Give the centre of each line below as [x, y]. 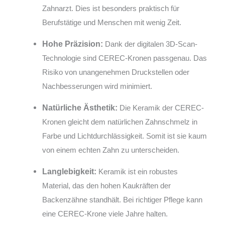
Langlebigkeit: [70, 172]
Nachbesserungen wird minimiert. [97, 86]
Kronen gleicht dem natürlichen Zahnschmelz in [120, 122]
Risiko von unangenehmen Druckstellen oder [116, 72]
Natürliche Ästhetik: [80, 108]
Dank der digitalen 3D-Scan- [150, 44]
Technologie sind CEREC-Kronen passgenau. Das [125, 58]
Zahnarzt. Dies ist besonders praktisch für [111, 9]
